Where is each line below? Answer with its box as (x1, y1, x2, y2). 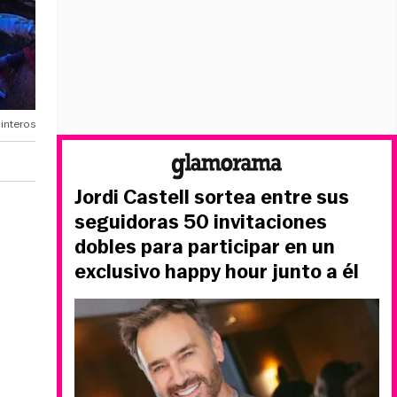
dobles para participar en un (74, 233, 335, 261)
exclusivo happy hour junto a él (74, 258, 359, 285)
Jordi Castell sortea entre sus (74, 183, 349, 211)
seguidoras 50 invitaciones (74, 208, 327, 236)
